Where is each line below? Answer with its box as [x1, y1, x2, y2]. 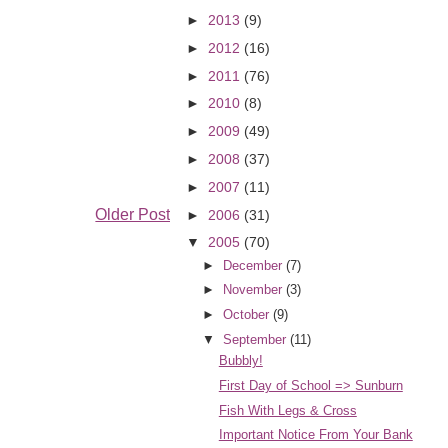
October [222, 307, 269, 323]
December [222, 257, 282, 273]
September [222, 331, 286, 347]
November [222, 282, 282, 298]
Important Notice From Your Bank [218, 427, 413, 443]
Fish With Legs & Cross [218, 402, 357, 418]
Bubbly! [218, 353, 263, 369]
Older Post [95, 206, 171, 224]
